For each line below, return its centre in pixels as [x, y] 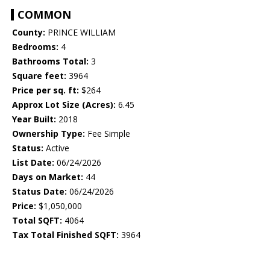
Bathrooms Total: [50, 61]
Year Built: [34, 119]
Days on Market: [48, 177]
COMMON [44, 15]
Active [56, 148]
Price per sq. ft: [46, 90]
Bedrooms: [35, 47]
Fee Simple [108, 134]
